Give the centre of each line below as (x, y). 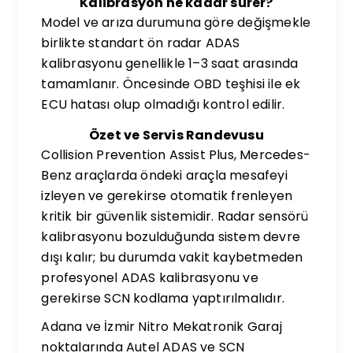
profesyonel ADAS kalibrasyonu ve (150, 278)
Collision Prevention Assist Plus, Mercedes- (176, 155)
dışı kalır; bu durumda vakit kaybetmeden (172, 257)
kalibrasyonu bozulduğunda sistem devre (171, 237)
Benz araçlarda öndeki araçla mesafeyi (164, 175)
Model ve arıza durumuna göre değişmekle (176, 22)
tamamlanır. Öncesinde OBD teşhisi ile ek (171, 84)
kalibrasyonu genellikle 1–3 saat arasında (170, 63)
